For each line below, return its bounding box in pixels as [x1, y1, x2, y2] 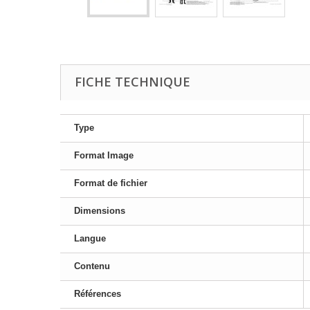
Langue [74, 233, 106, 244]
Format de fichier [74, 178, 147, 188]
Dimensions [74, 206, 125, 216]
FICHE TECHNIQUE [75, 73, 190, 90]
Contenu [74, 261, 110, 271]
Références [74, 289, 121, 299]
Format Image [74, 150, 134, 161]
